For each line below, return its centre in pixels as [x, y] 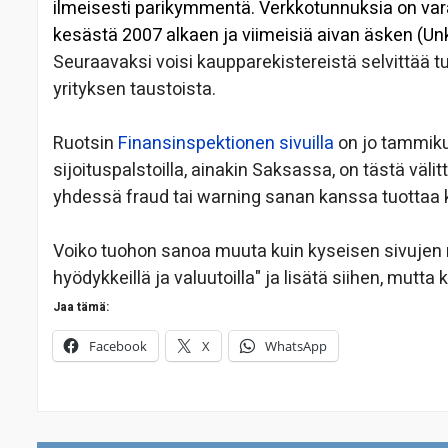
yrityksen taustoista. [134, 90]
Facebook [118, 346]
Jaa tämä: [81, 307]
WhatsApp [296, 346]
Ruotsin [85, 144]
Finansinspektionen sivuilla [226, 144]
